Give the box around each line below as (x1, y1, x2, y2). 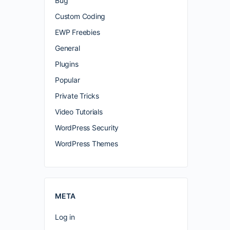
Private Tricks (55, 91, 100, 100)
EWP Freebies (55, 28, 100, 36)
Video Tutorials (55, 107, 103, 116)
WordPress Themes (55, 139, 118, 148)
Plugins (55, 60, 79, 68)
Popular (55, 75, 80, 84)
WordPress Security (55, 123, 119, 132)
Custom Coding (55, 12, 106, 21)
